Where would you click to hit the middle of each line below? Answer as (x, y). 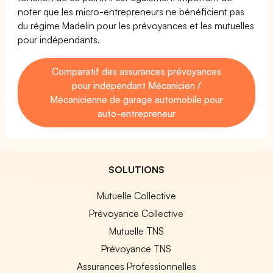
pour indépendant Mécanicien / (136, 85)
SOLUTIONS (136, 169)
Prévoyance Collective (136, 213)
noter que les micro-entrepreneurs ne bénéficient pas (131, 11)
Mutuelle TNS (136, 231)
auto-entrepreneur (136, 113)
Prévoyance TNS (136, 248)
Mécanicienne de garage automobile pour (136, 99)
